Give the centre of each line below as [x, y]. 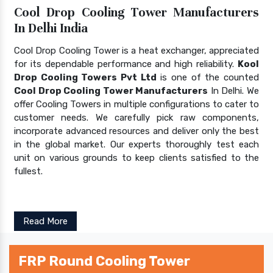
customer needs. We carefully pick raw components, [136, 117]
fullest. [28, 171]
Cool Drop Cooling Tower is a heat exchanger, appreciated [136, 50]
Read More [45, 221]
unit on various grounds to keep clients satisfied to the [136, 158]
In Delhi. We [234, 90]
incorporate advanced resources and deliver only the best [136, 131]
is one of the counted [208, 77]
